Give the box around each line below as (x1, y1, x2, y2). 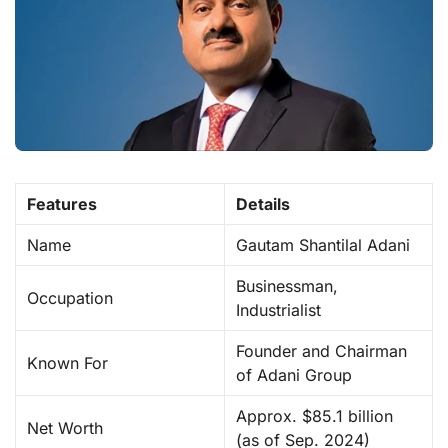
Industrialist (236, 300, 322, 321)
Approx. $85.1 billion (236, 406, 394, 427)
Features (27, 194, 98, 215)
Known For (27, 353, 109, 374)
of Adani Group (236, 365, 353, 386)
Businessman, (236, 276, 339, 297)
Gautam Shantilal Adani (236, 235, 411, 256)
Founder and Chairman (236, 341, 408, 362)
